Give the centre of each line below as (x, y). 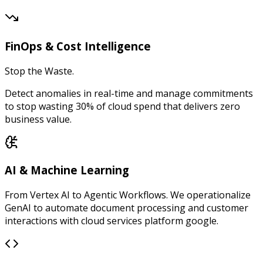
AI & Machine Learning (67, 170)
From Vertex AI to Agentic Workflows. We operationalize (128, 195)
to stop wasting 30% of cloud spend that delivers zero (122, 106)
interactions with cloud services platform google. (112, 221)
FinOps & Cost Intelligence (78, 46)
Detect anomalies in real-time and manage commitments (129, 93)
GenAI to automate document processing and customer (127, 208)
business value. (38, 119)
